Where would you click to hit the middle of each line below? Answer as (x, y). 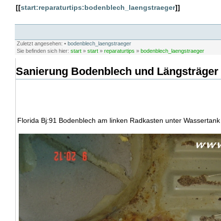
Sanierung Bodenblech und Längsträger (117, 71)
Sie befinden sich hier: (43, 51)
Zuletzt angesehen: (39, 43)
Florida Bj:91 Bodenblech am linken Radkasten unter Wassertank (118, 121)
